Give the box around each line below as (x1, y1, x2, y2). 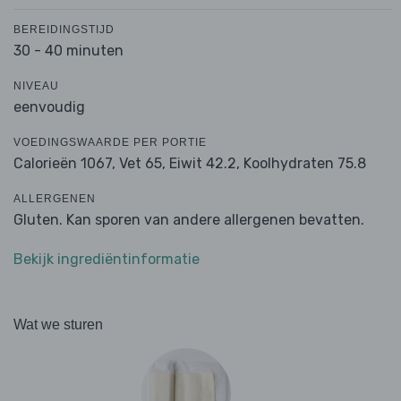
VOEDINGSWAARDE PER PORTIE (13, 136, 207, 149)
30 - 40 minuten (13, 42, 124, 60)
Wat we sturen (13, 317, 103, 333)
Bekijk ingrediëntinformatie (13, 251, 200, 269)
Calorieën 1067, (13, 155, 119, 173)
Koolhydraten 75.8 (243, 155, 366, 173)
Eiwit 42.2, (169, 155, 240, 173)
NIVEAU (13, 80, 59, 93)
